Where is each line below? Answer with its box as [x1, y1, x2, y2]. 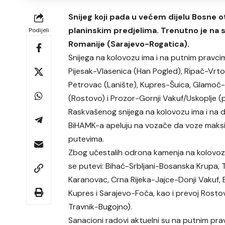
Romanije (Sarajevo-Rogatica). [68, 39, 190, 50]
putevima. [68, 134, 104, 145]
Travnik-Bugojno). [68, 201, 133, 212]
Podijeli [28, 26, 49, 35]
